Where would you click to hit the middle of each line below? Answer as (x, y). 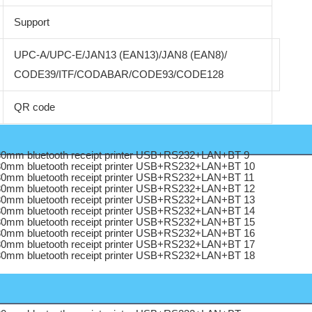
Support (31, 22)
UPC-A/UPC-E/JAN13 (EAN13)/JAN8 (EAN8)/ (120, 55)
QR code (34, 107)
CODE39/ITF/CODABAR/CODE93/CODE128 (118, 75)
